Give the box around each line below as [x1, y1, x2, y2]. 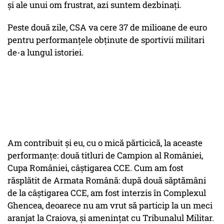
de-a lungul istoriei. [7, 46, 83, 58]
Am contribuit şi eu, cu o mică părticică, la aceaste [7, 137, 202, 149]
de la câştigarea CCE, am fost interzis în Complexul [7, 187, 206, 199]
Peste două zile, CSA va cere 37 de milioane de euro [7, 21, 207, 33]
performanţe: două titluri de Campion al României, [7, 149, 203, 161]
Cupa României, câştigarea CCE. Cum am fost [7, 162, 183, 174]
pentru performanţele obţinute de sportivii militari [7, 34, 204, 46]
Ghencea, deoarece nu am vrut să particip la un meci [7, 199, 212, 211]
